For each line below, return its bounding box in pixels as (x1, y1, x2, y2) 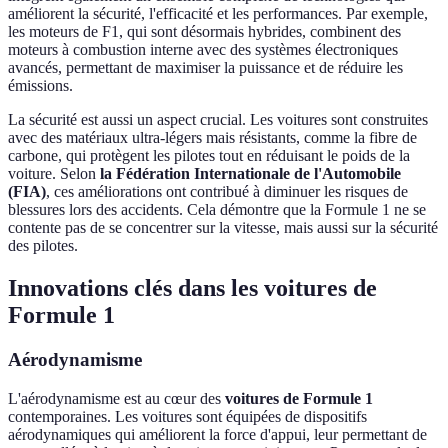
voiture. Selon (8, 165, 100, 183)
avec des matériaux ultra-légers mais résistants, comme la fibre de (8, 129, 417, 147)
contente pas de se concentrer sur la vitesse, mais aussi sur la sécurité (8, 219, 438, 237)
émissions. (8, 77, 73, 95)
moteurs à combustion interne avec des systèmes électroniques (8, 41, 398, 59)
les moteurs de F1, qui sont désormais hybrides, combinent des (8, 23, 401, 41)
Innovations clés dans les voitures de (8, 275, 377, 302)
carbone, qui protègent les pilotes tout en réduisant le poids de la (8, 147, 410, 165)
